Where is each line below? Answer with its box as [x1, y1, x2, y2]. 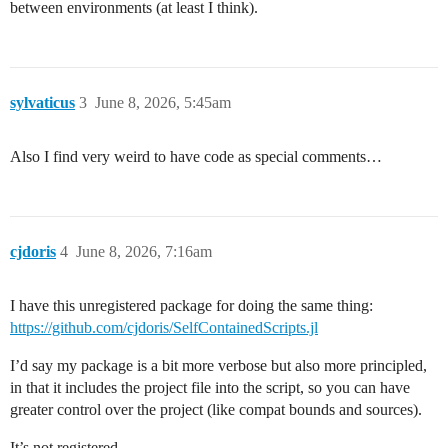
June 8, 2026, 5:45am [95, 94, 231, 112]
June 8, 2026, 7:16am [76, 243, 212, 261]
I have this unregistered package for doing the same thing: [10, 297, 373, 315]
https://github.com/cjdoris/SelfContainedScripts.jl [10, 319, 318, 337]
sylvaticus [10, 94, 75, 112]
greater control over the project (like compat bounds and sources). [10, 401, 422, 419]
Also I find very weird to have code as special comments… [10, 148, 382, 166]
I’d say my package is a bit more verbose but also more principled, [10, 357, 427, 375]
